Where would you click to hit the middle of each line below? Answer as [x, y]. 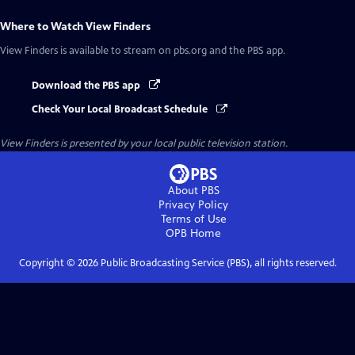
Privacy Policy [193, 205]
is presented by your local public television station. [173, 144]
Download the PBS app [87, 86]
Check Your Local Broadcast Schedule [121, 110]
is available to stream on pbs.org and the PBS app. [172, 51]
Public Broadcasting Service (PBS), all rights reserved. [217, 263]
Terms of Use [193, 219]
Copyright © [48, 263]
